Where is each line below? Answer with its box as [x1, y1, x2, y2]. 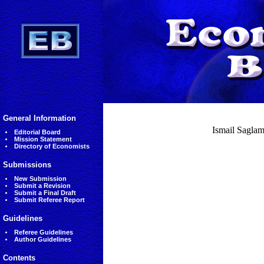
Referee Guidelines [14, 229, 73, 236]
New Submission [14, 175, 67, 182]
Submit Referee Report [14, 196, 85, 203]
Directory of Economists [14, 143, 90, 150]
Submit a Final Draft [14, 189, 76, 196]
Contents [3, 253, 35, 262]
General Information [3, 114, 76, 123]
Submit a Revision [14, 182, 71, 189]
